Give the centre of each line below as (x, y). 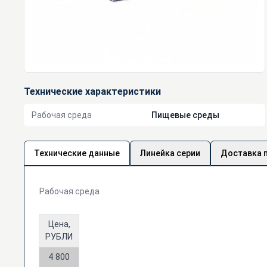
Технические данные (77, 153)
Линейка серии (170, 153)
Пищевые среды (185, 115)
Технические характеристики (92, 91)
